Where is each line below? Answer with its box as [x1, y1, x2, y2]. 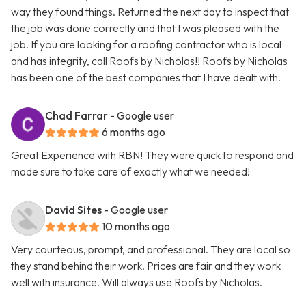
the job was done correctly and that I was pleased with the [11, 21, 279, 36]
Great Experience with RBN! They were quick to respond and [11, 148, 294, 163]
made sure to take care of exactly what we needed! [11, 165, 250, 179]
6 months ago [102, 125, 165, 139]
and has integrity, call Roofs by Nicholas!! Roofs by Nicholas [11, 54, 288, 68]
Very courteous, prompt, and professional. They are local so [11, 242, 290, 257]
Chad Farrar [45, 109, 108, 123]
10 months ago [102, 219, 170, 234]
